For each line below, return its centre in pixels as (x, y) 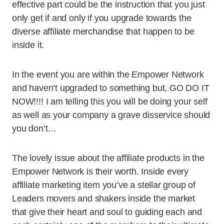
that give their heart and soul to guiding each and (107, 212)
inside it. (28, 45)
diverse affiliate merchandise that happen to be (103, 31)
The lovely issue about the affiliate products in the (108, 158)
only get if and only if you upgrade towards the (102, 18)
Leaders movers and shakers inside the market (104, 198)
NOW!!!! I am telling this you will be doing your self (110, 101)
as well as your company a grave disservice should (111, 115)
